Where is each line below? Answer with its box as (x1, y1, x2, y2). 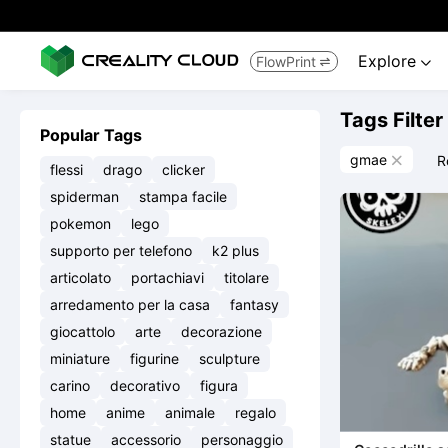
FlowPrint (256, 52, 316, 70)
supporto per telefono (50, 242, 192, 259)
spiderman (50, 188, 119, 205)
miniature (50, 350, 110, 367)
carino (50, 377, 90, 394)
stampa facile (139, 188, 227, 205)
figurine (130, 350, 179, 367)
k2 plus (212, 242, 259, 259)
